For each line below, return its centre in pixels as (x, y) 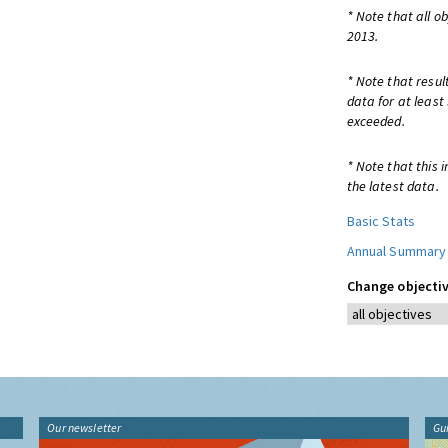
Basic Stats (381, 221)
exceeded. (375, 121)
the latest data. (392, 186)
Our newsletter (84, 427)
